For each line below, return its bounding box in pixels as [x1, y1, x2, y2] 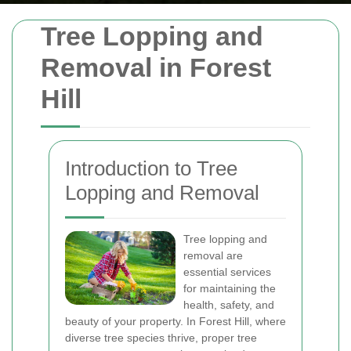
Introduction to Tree [65, 157, 237, 180]
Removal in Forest [41, 52, 271, 82]
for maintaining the [183, 282, 276, 295]
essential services [183, 266, 271, 278]
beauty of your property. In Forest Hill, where [65, 315, 286, 327]
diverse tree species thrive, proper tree [65, 331, 257, 344]
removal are [183, 249, 243, 262]
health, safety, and [183, 299, 274, 311]
